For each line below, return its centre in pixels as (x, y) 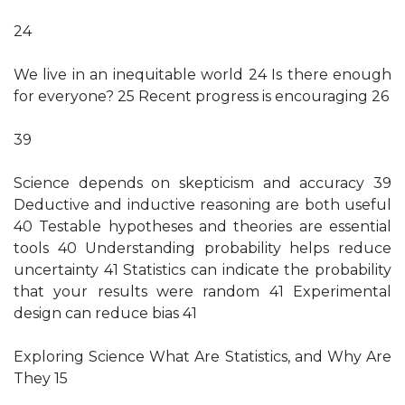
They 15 (41, 378)
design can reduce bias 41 (105, 313)
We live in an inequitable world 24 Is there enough (202, 75)
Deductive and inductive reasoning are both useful (202, 205)
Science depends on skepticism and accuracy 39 (202, 183)
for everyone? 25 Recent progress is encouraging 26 (201, 96)
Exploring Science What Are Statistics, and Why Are (202, 357)
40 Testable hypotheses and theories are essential (202, 226)
